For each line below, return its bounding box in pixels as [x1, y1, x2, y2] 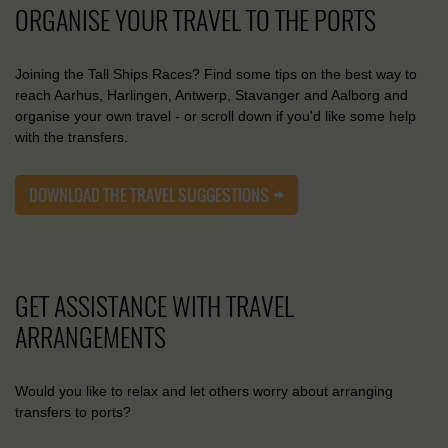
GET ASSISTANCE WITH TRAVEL [15, 288, 294, 324]
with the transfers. [15, 128, 128, 145]
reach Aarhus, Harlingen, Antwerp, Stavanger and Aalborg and [15, 86, 408, 103]
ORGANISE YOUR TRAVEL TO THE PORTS [15, 2, 376, 38]
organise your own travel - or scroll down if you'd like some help [15, 107, 416, 124]
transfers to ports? [15, 403, 131, 420]
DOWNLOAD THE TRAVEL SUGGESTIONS [29, 182, 269, 207]
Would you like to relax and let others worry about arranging [15, 382, 393, 399]
